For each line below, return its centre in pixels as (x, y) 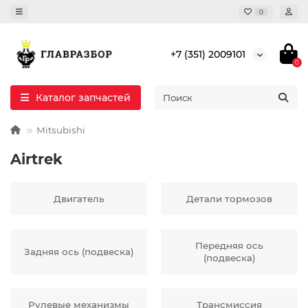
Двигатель (79, 199)
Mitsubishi (61, 130)
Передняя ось (229, 246)
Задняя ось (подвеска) (79, 252)
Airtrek (36, 159)
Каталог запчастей (83, 98)
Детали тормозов (229, 199)
